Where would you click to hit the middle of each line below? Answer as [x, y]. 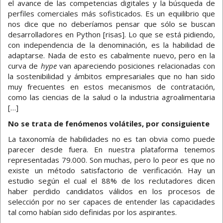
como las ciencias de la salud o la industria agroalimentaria [111, 97]
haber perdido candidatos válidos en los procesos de [111, 191]
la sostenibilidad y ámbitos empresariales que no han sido [111, 76]
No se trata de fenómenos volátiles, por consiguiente [109, 123]
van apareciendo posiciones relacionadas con [137, 66]
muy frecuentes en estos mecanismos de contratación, [111, 87]
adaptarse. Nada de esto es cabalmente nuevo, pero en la [111, 56]
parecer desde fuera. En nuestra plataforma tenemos [111, 150]
